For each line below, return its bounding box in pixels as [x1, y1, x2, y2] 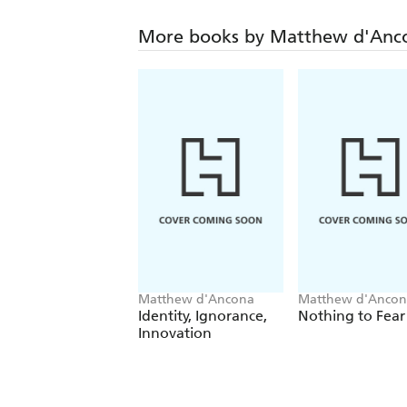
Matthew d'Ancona [138, 292, 254, 308]
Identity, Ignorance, [138, 307, 267, 325]
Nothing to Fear [298, 307, 405, 325]
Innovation [138, 324, 212, 342]
